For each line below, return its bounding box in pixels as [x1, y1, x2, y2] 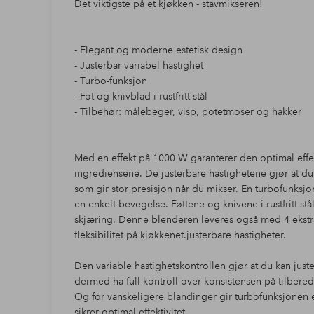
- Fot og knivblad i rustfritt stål [74, 90, 207, 103]
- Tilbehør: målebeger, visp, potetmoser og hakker [74, 105, 301, 118]
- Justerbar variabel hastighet [74, 59, 203, 72]
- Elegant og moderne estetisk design [74, 43, 243, 57]
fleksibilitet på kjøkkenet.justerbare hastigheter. [74, 228, 286, 242]
